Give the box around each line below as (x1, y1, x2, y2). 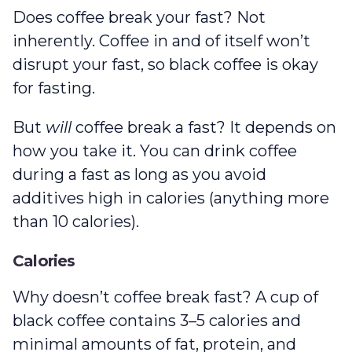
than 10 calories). (13, 211, 139, 231)
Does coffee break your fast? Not (13, 7, 266, 27)
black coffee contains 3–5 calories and (13, 310, 301, 330)
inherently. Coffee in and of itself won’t (13, 31, 310, 50)
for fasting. (13, 78, 103, 97)
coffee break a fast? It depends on (71, 117, 336, 137)
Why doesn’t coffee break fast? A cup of (13, 287, 318, 306)
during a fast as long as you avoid (13, 164, 266, 184)
